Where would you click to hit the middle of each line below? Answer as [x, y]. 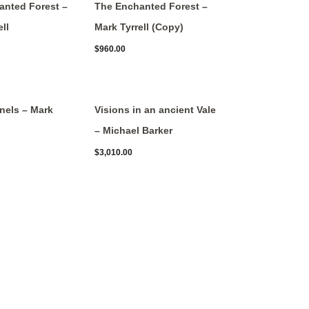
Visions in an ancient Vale [155, 109]
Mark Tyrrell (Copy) [139, 27]
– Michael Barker [133, 130]
